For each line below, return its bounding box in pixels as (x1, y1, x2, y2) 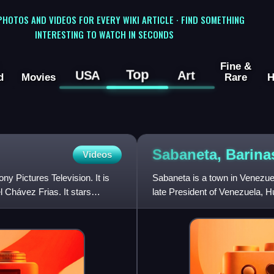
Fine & (220, 60, 251, 73)
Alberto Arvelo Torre (152, 201, 231, 212)
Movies (21, 71, 56, 84)
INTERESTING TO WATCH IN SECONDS (34, 27, 174, 41)
